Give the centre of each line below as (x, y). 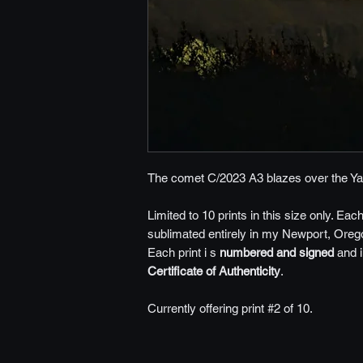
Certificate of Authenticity (214, 271)
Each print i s (184, 252)
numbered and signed (278, 252)
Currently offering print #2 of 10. (230, 308)
